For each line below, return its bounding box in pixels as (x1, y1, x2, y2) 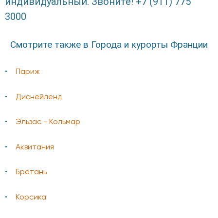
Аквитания (16, 143, 54, 151)
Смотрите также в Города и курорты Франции (10, 39, 208, 51)
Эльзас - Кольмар (16, 118, 80, 127)
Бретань (16, 168, 47, 177)
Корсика (16, 194, 46, 202)
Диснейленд (16, 93, 62, 101)
